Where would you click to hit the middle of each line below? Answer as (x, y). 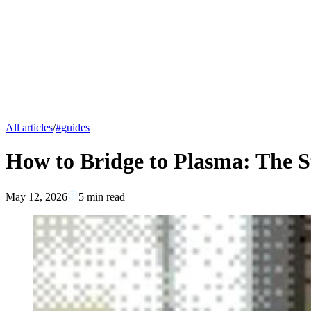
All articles (29, 127)
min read (104, 196)
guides (75, 127)
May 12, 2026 (36, 196)
